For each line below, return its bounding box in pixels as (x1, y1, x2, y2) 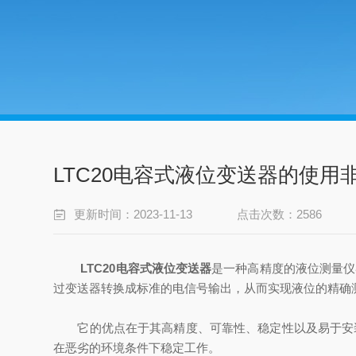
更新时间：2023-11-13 (74, 207, 193, 221)
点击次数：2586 (237, 207, 323, 221)
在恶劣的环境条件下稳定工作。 (53, 341, 221, 354)
